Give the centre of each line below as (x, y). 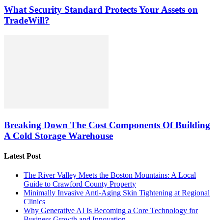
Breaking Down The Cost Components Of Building (107, 125)
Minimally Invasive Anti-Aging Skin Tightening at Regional (117, 193)
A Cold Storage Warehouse (58, 136)
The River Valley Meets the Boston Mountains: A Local (110, 175)
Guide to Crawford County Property (80, 184)
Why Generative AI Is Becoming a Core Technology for (111, 211)
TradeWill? (27, 20)
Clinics (34, 202)
